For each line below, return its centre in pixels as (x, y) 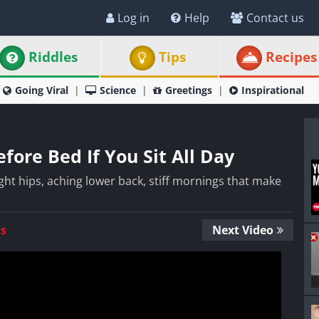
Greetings (189, 90)
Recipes (291, 57)
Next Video (243, 230)
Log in (134, 18)
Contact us (275, 18)
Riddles (53, 57)
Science (118, 90)
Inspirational (273, 90)
